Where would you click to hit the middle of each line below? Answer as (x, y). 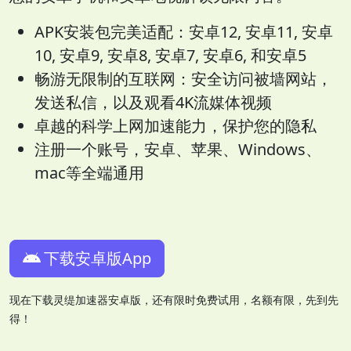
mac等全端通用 (89, 173)
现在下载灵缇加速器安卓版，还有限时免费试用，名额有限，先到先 (174, 300)
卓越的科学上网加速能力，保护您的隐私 (175, 126)
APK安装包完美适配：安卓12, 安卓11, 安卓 (184, 32)
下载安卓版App (97, 259)
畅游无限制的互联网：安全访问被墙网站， (183, 79)
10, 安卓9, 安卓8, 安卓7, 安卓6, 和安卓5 (170, 56)
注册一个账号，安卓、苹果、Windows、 (178, 150)
